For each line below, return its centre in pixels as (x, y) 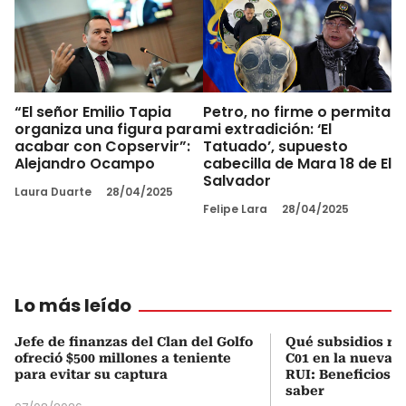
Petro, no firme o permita (297, 111)
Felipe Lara (235, 208)
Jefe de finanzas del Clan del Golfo (134, 341)
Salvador (237, 180)
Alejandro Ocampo (85, 163)
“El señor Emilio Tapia (93, 111)
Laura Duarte (53, 191)
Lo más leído (73, 305)
